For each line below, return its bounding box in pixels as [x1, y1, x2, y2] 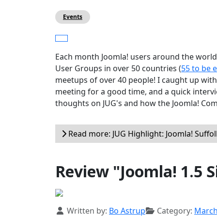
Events [63, 13, 82, 21]
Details [55, 205, 82, 216]
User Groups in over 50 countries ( [55, 63, 181, 74]
